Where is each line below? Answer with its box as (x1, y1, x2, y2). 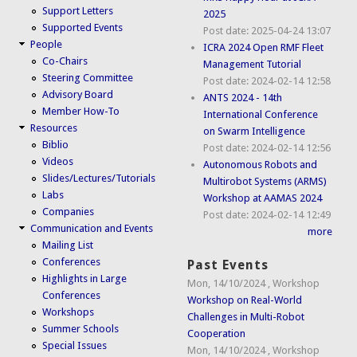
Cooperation (187, 328, 246, 340)
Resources (30, 121, 78, 134)
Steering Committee (42, 71, 134, 84)
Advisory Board (42, 88, 114, 100)
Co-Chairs (42, 54, 88, 67)
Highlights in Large (42, 272, 127, 284)
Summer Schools (42, 322, 120, 335)
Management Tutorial (203, 57, 302, 70)
